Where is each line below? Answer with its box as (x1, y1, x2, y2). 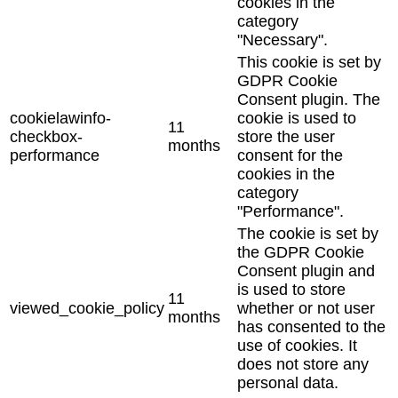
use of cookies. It (237, 336, 357, 354)
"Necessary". (237, 30, 328, 49)
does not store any (237, 354, 369, 373)
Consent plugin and (237, 261, 375, 280)
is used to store (237, 280, 346, 298)
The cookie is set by (237, 224, 378, 243)
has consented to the (237, 317, 386, 336)
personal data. (237, 373, 338, 392)
